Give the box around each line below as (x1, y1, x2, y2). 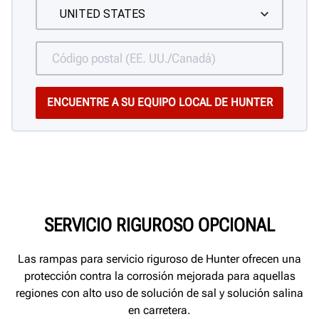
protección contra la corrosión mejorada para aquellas (23, 269, 296, 283)
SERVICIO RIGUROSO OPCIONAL (44, 214, 275, 236)
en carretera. (128, 303, 191, 318)
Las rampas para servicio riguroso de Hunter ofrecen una (18, 252, 301, 266)
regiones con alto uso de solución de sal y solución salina (16, 286, 303, 300)
